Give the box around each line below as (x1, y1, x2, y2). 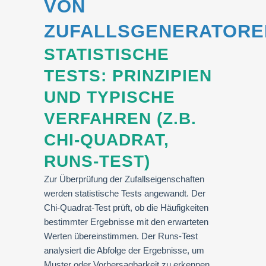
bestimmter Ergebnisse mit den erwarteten (44, 217, 208, 227)
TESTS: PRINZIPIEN (44, 66, 212, 85)
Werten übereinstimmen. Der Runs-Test (44, 231, 198, 241)
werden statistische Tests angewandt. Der (44, 188, 205, 198)
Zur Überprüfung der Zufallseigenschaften (44, 174, 204, 184)
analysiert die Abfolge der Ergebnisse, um (44, 245, 204, 255)
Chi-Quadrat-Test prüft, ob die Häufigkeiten (44, 202, 208, 213)
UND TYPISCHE (44, 88, 175, 106)
